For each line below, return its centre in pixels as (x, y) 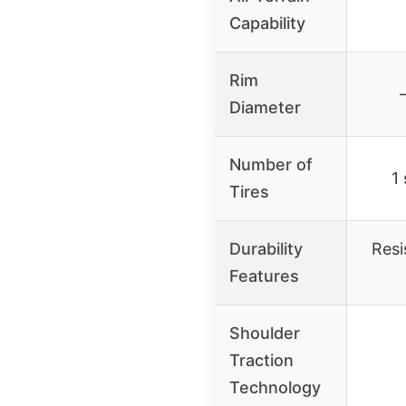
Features (264, 275)
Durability (266, 248)
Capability (267, 23)
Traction (261, 360)
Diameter (265, 107)
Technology (275, 387)
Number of (271, 164)
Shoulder (265, 333)
